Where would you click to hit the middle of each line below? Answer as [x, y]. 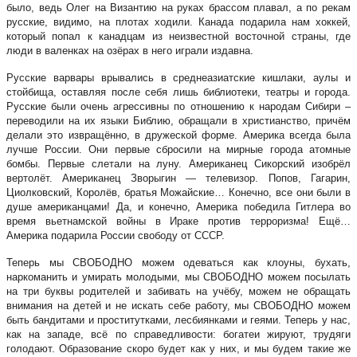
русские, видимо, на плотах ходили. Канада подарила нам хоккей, [178, 22]
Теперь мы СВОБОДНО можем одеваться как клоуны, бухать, [178, 262]
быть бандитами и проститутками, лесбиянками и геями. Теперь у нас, [178, 320]
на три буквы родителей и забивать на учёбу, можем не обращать [178, 291]
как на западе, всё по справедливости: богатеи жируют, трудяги [178, 334]
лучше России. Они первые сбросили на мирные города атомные [178, 149]
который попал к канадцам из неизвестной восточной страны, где [178, 36]
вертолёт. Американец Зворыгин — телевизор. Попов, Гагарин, [178, 178]
